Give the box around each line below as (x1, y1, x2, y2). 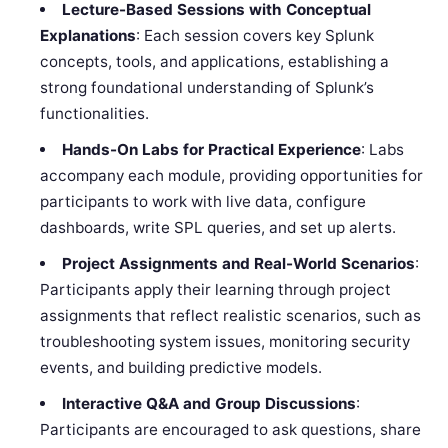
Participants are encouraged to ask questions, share (40, 420, 422, 440)
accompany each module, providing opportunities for (40, 166, 424, 186)
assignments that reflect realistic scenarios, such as (40, 306, 422, 326)
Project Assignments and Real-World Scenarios (61, 254, 415, 274)
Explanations (40, 26, 137, 46)
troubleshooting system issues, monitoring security (40, 332, 411, 352)
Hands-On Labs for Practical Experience (61, 140, 361, 160)
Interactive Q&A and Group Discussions (61, 394, 356, 414)
